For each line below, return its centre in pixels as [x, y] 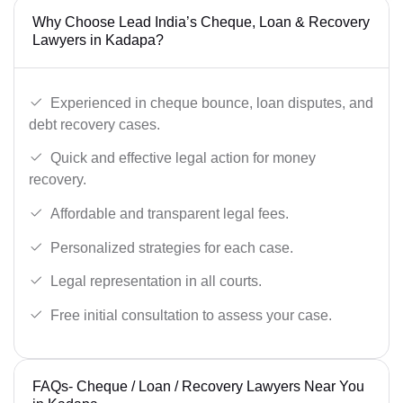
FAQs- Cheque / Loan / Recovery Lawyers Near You [198, 386]
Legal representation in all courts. [156, 282]
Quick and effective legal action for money [183, 158]
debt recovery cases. [94, 124]
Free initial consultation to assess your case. [191, 315]
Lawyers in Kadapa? [98, 40]
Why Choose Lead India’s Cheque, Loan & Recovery [201, 22]
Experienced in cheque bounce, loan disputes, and [212, 103]
